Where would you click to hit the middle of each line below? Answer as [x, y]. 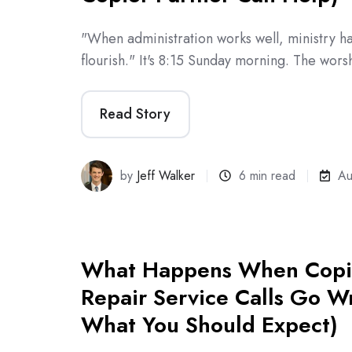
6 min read [268, 175]
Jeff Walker [166, 175]
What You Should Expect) [209, 324]
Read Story [136, 114]
